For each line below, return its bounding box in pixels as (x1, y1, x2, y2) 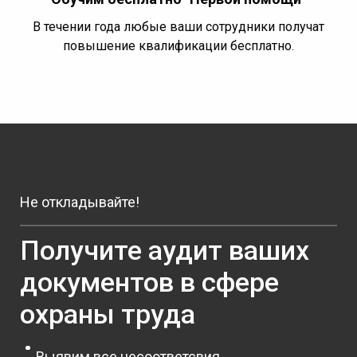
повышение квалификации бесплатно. (63, 37, 294, 53)
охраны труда (20, 297, 195, 330)
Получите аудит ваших (20, 233, 309, 266)
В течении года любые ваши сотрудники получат (33, 18, 324, 34)
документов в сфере (20, 265, 279, 298)
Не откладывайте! (20, 193, 139, 210)
